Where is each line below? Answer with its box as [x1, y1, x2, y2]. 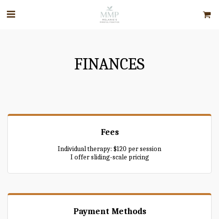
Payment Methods [73, 206, 146, 216]
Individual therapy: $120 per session [58, 145, 161, 153]
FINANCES [74, 54, 145, 74]
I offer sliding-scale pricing [70, 153, 149, 161]
